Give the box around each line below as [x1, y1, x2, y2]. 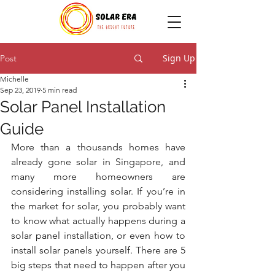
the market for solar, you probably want [11, 200, 185, 212]
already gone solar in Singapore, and [11, 156, 185, 168]
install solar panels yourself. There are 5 [11, 244, 185, 256]
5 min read [42, 85, 77, 95]
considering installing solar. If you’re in [11, 185, 185, 197]
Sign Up [163, 52, 195, 64]
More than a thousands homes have [11, 141, 185, 153]
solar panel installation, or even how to [11, 230, 185, 241]
